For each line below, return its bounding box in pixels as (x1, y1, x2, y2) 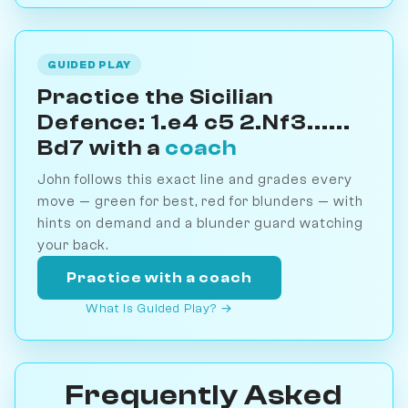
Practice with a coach (66, 269, 252, 286)
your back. (37, 236, 108, 253)
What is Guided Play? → (86, 301, 233, 315)
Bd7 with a (37, 135, 165, 160)
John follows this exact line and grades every (37, 170, 352, 188)
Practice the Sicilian (37, 84, 273, 109)
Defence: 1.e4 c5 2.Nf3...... (37, 109, 351, 135)
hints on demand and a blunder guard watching (37, 214, 363, 231)
